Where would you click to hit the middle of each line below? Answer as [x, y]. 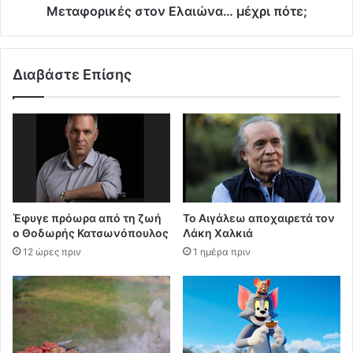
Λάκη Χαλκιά [218, 232]
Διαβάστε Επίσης [72, 74]
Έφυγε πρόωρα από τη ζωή [87, 217]
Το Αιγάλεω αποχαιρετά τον [259, 217]
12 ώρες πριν [52, 251]
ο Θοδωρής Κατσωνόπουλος [91, 232]
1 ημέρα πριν [222, 251]
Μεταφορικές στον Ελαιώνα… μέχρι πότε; [176, 11]
